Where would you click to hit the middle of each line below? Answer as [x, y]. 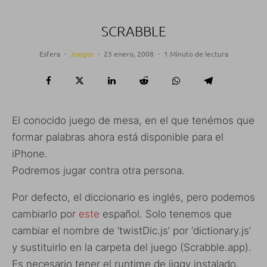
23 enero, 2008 [128, 53]
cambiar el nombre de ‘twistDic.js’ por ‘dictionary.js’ [131, 230]
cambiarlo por [45, 214]
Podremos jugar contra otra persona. [98, 170]
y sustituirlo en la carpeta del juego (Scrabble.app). [132, 247]
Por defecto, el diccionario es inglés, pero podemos [133, 197]
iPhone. [30, 153]
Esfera [49, 53]
